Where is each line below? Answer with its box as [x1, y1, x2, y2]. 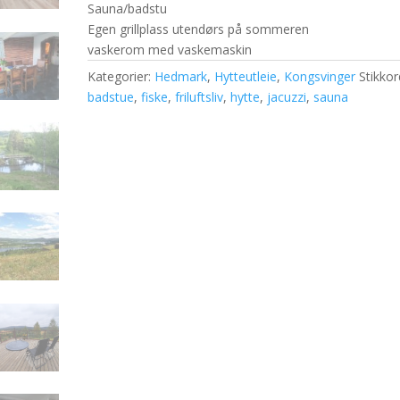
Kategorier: [87, 68, 155, 85]
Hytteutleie [214, 68, 278, 85]
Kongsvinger [284, 68, 356, 85]
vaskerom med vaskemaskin [87, 41, 253, 58]
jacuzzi [267, 88, 307, 105]
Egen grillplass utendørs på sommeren [87, 21, 310, 37]
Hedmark [154, 68, 208, 85]
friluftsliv [175, 88, 224, 105]
